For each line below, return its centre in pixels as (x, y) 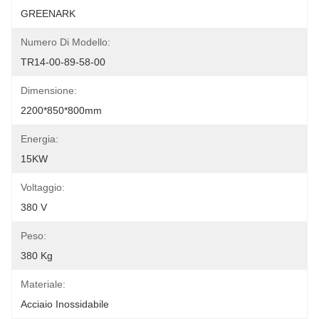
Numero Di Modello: (66, 42)
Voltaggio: (43, 187)
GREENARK (48, 14)
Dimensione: (49, 90)
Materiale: (43, 284)
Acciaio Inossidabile (65, 304)
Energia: (40, 139)
